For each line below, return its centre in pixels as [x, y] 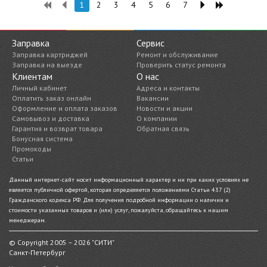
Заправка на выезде [47, 65]
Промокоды [32, 149]
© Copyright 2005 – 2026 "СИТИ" [62, 243]
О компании [157, 119]
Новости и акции [164, 108]
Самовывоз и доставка [51, 119]
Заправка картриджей [50, 55]
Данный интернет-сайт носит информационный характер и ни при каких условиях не [129, 180]
